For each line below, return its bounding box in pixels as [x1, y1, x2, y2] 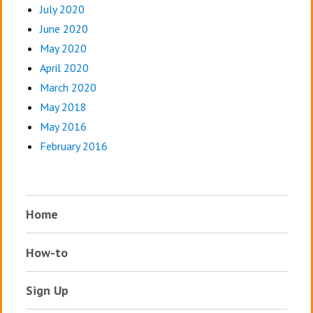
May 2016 [39, 119, 87, 134]
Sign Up [25, 282, 68, 299]
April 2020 [39, 61, 89, 75]
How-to [25, 244, 68, 261]
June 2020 [39, 22, 88, 36]
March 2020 [39, 80, 96, 95]
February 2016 [39, 139, 108, 154]
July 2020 [39, 2, 85, 17]
